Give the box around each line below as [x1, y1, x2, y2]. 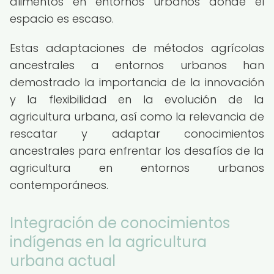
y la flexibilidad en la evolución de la [10, 92, 264, 107]
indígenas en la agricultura [10, 232, 207, 252]
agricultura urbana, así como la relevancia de [10, 109, 264, 124]
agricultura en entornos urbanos [10, 160, 264, 176]
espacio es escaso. [10, 11, 114, 26]
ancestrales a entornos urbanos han [10, 57, 264, 73]
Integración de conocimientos [10, 213, 230, 233]
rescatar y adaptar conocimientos [10, 126, 264, 141]
